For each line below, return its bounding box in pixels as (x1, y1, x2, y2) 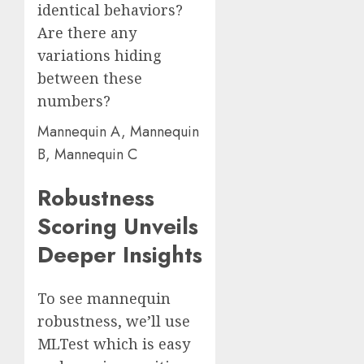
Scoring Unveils (37, 210, 198, 242)
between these (37, 67, 142, 88)
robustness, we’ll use (37, 311, 190, 331)
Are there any (37, 22, 136, 42)
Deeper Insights (37, 238, 202, 271)
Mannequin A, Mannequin (37, 120, 199, 142)
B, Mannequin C (37, 143, 137, 165)
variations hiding (37, 45, 162, 65)
